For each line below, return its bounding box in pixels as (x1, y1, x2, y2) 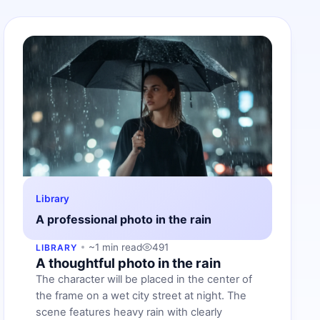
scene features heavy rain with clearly (36, 305, 223, 319)
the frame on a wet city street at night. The (36, 289, 247, 302)
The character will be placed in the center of (36, 272, 253, 286)
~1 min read (89, 241, 143, 253)
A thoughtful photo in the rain (36, 254, 221, 271)
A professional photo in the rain (36, 211, 212, 226)
